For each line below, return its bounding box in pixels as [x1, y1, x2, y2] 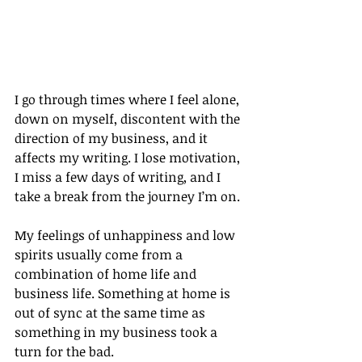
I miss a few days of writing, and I [15, 168, 224, 187]
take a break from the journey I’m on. [15, 187, 240, 206]
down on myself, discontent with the [15, 110, 243, 128]
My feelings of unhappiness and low [15, 226, 238, 245]
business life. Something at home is [15, 284, 234, 303]
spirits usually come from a [15, 246, 186, 264]
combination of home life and [15, 265, 200, 284]
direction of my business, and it [15, 129, 211, 148]
